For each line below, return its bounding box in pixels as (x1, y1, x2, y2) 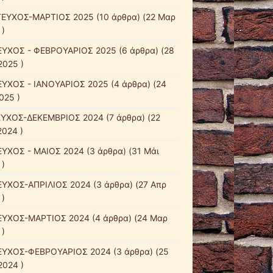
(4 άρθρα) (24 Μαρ (89, 212, 168, 223)
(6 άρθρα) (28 (116, 44, 174, 55)
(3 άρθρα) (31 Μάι (83, 145, 159, 156)
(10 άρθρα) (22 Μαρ (93, 11, 175, 22)
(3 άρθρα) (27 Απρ (90, 179, 166, 190)
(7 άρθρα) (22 (103, 112, 160, 122)
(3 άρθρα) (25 (110, 246, 169, 257)
